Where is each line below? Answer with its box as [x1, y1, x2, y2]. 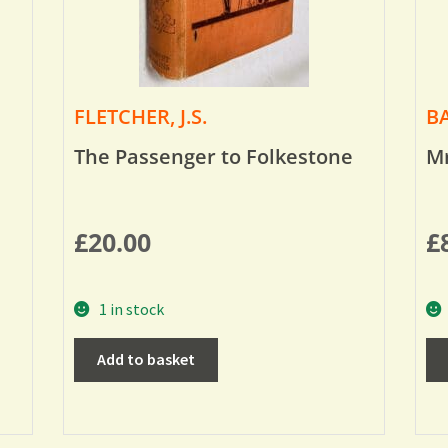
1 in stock [98, 298, 164, 319]
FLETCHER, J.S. [74, 102, 208, 130]
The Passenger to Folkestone [74, 142, 354, 170]
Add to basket [96, 349, 195, 370]
